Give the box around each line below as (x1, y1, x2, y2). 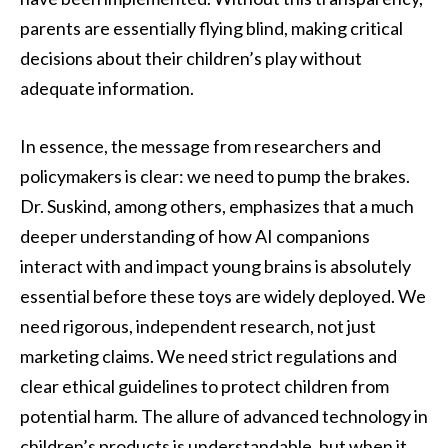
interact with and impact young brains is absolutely (20, 254, 411, 277)
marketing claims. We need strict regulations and (20, 344, 397, 367)
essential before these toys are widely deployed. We (20, 284, 426, 307)
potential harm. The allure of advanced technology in (20, 404, 428, 427)
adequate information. (20, 76, 194, 99)
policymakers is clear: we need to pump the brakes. (20, 164, 410, 187)
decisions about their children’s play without (20, 46, 362, 69)
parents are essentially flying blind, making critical (20, 16, 403, 39)
